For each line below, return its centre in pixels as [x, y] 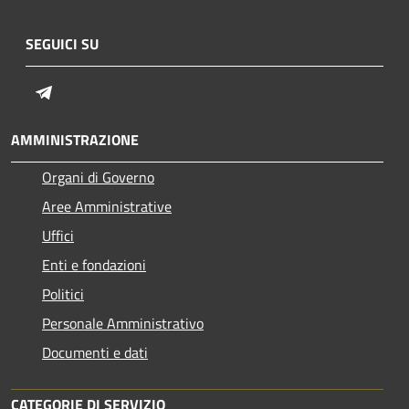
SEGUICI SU [62, 43]
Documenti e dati [95, 352]
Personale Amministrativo [123, 323]
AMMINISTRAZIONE [75, 139]
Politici [63, 294]
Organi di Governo [98, 177]
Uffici [58, 235]
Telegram [82, 91]
